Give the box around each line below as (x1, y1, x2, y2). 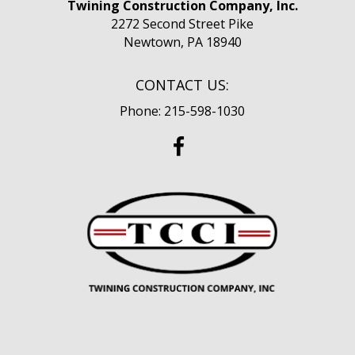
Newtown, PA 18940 (123, 33, 242, 51)
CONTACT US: (136, 75, 230, 94)
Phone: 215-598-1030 (120, 102, 246, 120)
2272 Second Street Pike (111, 15, 254, 32)
